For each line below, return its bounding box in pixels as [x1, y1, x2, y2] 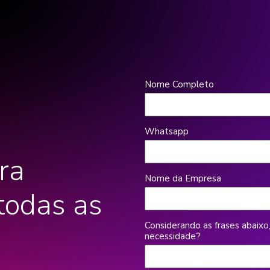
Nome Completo [145, 78, 214, 90]
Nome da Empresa [145, 172, 221, 184]
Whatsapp [145, 125, 189, 137]
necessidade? [145, 230, 201, 242]
